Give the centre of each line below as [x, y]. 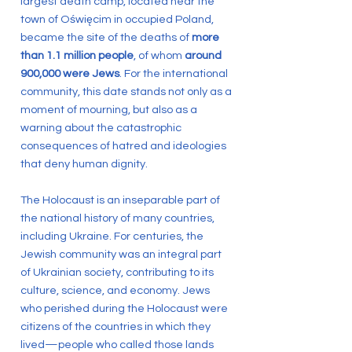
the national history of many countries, [117, 218]
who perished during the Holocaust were [124, 308]
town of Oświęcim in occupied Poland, [117, 19]
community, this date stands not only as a [126, 92]
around [203, 55]
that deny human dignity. [84, 164]
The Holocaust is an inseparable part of [120, 200]
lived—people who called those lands [117, 345]
